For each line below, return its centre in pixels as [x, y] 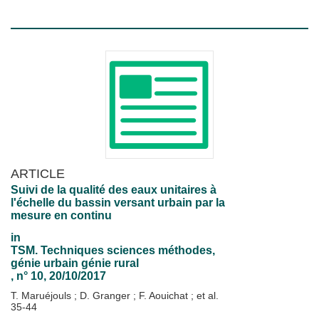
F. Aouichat [165, 296]
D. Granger [106, 296]
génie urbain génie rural [75, 263]
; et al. [205, 296]
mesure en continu [61, 215]
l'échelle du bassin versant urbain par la [118, 203]
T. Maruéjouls [42, 296]
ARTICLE [38, 173]
